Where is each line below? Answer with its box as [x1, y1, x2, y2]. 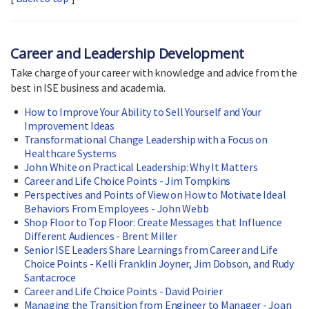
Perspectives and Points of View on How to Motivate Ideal [23, 188, 286, 202]
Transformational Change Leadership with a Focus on [23, 132, 268, 147]
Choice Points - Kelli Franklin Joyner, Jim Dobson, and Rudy [24, 257, 294, 271]
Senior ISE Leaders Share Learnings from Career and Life [23, 243, 278, 257]
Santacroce [24, 270, 76, 285]
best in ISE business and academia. [10, 81, 166, 95]
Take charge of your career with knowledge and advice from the [10, 66, 297, 80]
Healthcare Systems [24, 146, 117, 161]
